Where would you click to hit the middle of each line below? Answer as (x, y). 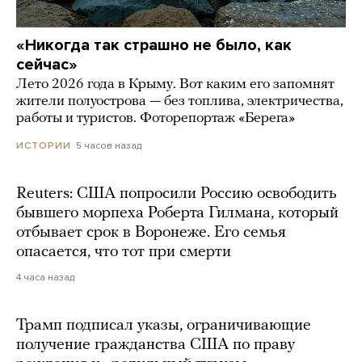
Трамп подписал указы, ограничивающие (164, 326)
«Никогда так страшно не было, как (154, 45)
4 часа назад (45, 278)
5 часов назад (109, 145)
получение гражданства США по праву (156, 345)
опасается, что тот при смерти (124, 253)
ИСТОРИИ (44, 146)
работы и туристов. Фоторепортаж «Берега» (156, 118)
